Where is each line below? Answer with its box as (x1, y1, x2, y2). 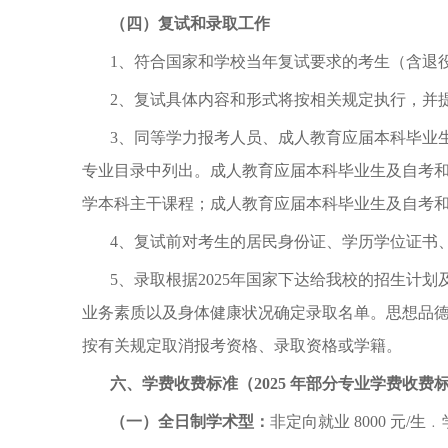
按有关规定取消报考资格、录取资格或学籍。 (82, 337, 402, 354)
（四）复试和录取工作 (110, 15, 270, 32)
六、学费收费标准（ (110, 375, 254, 392)
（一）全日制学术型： (110, 413, 270, 430)
